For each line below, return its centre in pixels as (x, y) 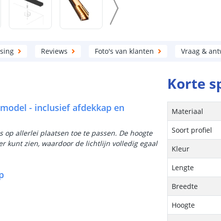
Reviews (54, 51)
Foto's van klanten (124, 51)
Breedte (185, 186)
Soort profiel (192, 130)
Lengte (183, 167)
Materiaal (188, 111)
